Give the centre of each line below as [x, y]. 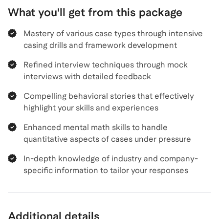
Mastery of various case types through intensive [113, 33]
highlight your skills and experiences [91, 108]
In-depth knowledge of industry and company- [111, 159]
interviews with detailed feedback [87, 77]
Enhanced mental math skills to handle [96, 127]
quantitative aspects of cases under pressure [107, 139]
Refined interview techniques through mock [106, 65]
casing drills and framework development [100, 45]
